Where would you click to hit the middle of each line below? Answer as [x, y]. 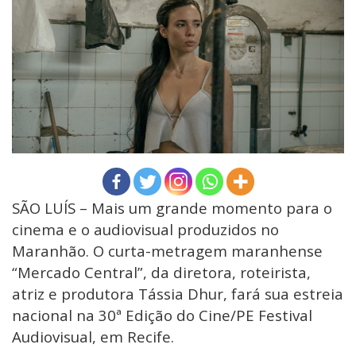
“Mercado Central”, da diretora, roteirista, [161, 272]
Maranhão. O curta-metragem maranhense [167, 250]
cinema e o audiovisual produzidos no [145, 229]
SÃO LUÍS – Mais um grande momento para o [172, 207]
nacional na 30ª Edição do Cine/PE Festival [162, 315]
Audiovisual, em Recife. [93, 336]
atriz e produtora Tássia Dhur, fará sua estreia [178, 293]
